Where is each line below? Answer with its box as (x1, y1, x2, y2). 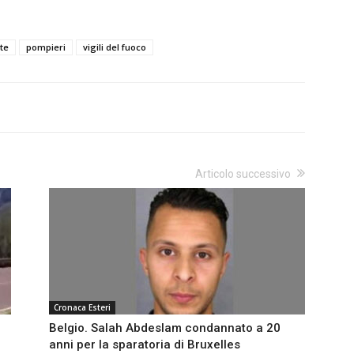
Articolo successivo (195, 167, 291, 180)
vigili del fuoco (83, 40, 146, 53)
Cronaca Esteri (54, 301, 111, 313)
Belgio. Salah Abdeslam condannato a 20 (49, 320, 281, 335)
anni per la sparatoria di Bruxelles (49, 337, 240, 352)
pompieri (26, 40, 66, 53)
